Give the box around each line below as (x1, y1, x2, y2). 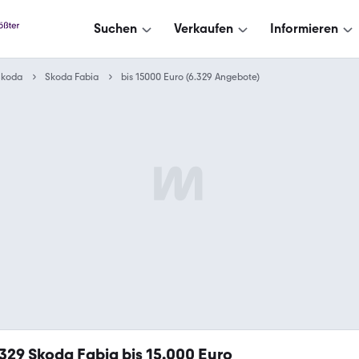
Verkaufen (174, 21, 233, 36)
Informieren (270, 21, 338, 36)
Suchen (94, 21, 137, 36)
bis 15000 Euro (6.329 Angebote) (121, 71, 260, 83)
